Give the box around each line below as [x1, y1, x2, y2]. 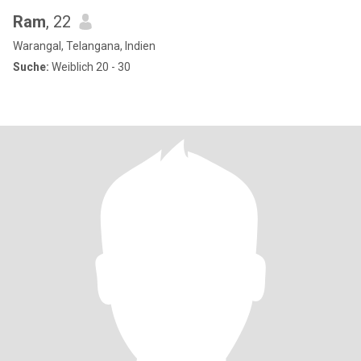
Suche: [13, 60, 49, 73]
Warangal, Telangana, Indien [13, 39, 156, 52]
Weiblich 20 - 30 [49, 60, 131, 73]
